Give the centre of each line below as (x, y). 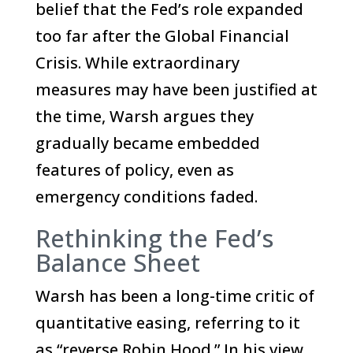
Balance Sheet (117, 262)
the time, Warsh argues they (144, 116)
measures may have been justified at (176, 89)
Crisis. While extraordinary (137, 63)
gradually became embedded (147, 143)
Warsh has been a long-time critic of (175, 296)
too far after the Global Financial (162, 36)
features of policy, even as (134, 170)
